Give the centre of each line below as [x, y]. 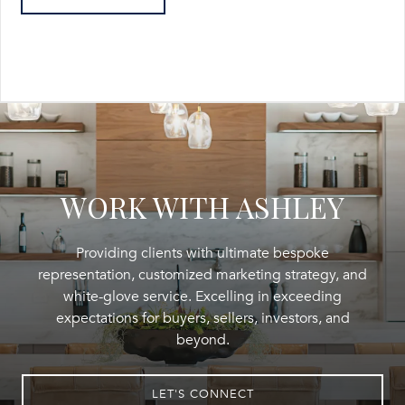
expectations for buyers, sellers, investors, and [202, 318]
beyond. [202, 339]
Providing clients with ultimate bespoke [202, 253]
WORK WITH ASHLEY [202, 206]
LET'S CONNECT [202, 394]
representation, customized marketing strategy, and [202, 274]
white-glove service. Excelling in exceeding [202, 296]
